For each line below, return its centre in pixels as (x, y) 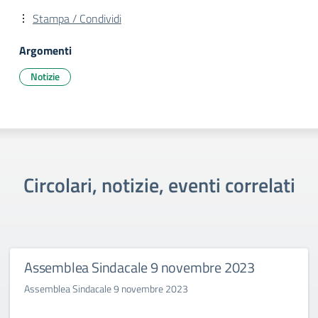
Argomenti (45, 50)
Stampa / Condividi (77, 18)
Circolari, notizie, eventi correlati (159, 185)
